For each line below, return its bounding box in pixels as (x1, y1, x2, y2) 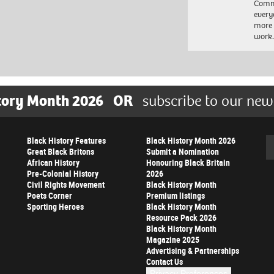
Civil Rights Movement (27, 179, 105, 191)
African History (27, 157, 80, 169)
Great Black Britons (27, 146, 94, 158)
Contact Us (146, 256, 183, 268)
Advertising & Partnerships (146, 245, 239, 257)
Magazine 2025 (146, 234, 199, 246)
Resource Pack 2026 (146, 212, 217, 224)
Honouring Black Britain (146, 157, 230, 169)
